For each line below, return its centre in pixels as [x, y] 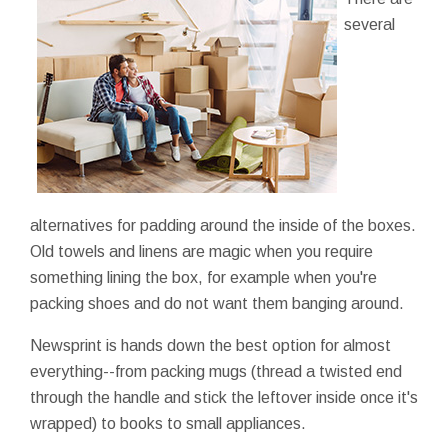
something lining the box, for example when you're [203, 277]
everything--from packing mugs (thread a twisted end [216, 371]
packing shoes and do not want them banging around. [217, 303]
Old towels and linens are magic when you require [201, 251]
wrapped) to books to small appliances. [168, 423]
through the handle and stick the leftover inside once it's [224, 397]
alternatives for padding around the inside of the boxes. [223, 225]
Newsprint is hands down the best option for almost [210, 345]
